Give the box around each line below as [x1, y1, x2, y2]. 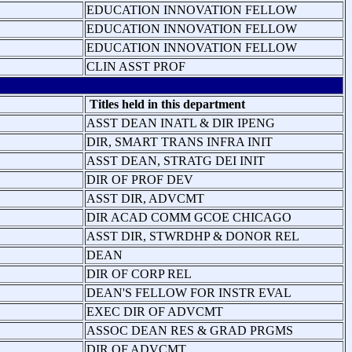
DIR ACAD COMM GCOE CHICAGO [86, 210, 291, 224]
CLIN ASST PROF [86, 59, 185, 73]
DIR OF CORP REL [86, 266, 192, 280]
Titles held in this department [86, 97, 245, 111]
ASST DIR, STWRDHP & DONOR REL [86, 229, 299, 243]
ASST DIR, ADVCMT [86, 191, 204, 205]
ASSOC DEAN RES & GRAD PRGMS [86, 323, 293, 337]
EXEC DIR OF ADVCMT [86, 304, 223, 318]
